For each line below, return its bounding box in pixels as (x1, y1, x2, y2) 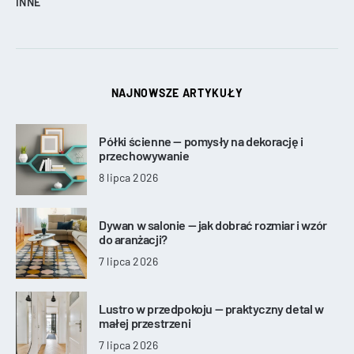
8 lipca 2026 (99, 170, 159, 184)
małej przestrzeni (99, 314, 191, 330)
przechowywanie (99, 147, 190, 163)
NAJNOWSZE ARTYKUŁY (111, 86, 243, 100)
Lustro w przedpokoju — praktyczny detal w (99, 300, 324, 316)
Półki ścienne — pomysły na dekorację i (99, 133, 303, 149)
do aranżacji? (99, 231, 168, 247)
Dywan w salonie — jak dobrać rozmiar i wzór (99, 217, 327, 232)
